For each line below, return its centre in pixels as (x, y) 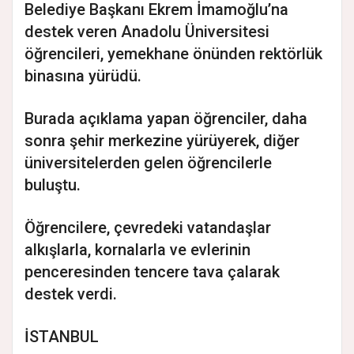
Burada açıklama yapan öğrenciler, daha (166, 118)
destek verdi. (71, 294)
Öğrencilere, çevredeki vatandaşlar (148, 227)
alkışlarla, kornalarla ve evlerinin (137, 249)
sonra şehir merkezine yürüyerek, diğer (162, 140)
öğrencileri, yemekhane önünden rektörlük (173, 53)
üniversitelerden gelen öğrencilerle (148, 162)
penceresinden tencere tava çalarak (152, 271)
